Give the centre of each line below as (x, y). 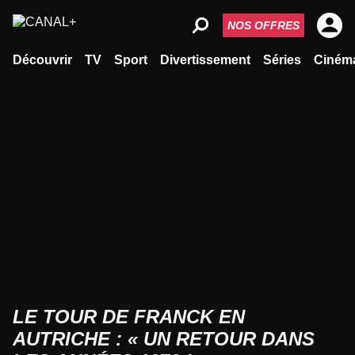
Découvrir (42, 60)
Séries (282, 60)
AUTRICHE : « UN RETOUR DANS (164, 339)
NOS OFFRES (263, 25)
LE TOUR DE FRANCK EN (129, 317)
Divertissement (205, 60)
